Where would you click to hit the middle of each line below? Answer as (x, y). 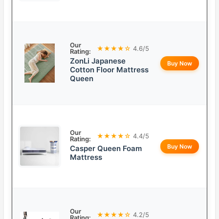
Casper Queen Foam (106, 149)
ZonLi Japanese (98, 61)
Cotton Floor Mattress (109, 70)
